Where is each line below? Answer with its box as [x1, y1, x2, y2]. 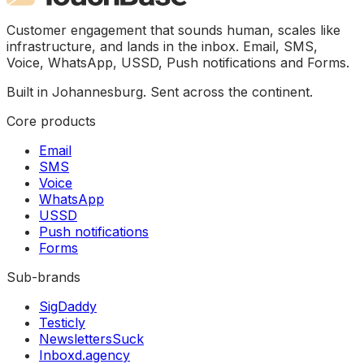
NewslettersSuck [39, 331, 144, 348]
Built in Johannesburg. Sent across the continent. [6, 84, 313, 101]
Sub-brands [6, 269, 80, 286]
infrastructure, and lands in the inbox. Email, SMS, [6, 38, 318, 55]
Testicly [39, 314, 85, 331]
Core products [6, 113, 96, 130]
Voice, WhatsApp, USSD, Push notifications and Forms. [6, 54, 349, 71]
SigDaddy [39, 298, 97, 315]
